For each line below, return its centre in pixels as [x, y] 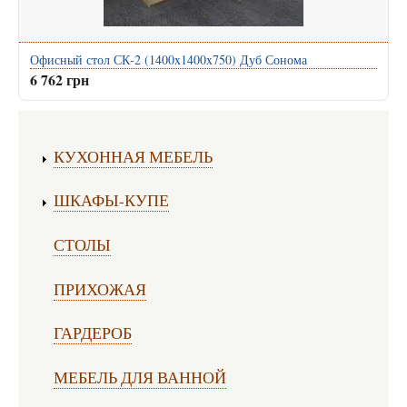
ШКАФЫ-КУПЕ [111, 200]
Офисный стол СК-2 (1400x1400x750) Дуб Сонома [169, 60]
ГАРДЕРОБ [92, 333]
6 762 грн [60, 80]
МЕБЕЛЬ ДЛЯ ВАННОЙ [139, 377]
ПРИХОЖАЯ [99, 288]
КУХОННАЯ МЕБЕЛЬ [133, 156]
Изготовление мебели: [114, 136]
